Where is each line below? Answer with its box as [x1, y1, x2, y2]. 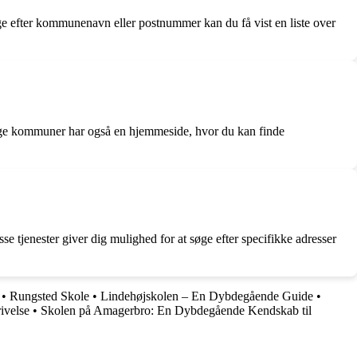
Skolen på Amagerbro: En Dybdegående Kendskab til [41, 304, 312, 317]
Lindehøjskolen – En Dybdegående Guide [100, 289, 313, 303]
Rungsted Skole [10, 289, 89, 303]
